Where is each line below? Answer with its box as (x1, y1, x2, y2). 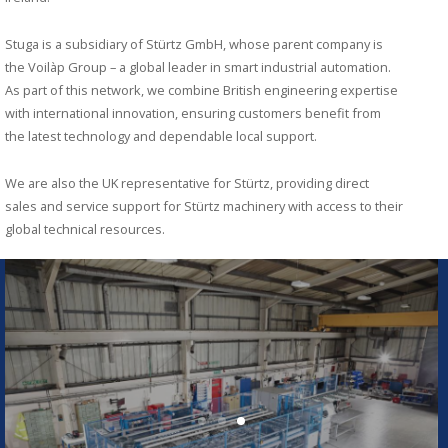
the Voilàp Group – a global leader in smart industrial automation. (5, 57, 391, 76)
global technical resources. (5, 219, 165, 238)
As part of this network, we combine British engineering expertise (5, 80, 398, 99)
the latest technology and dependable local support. (5, 126, 317, 145)
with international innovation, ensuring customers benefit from (5, 103, 381, 122)
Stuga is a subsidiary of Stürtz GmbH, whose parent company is (5, 34, 383, 53)
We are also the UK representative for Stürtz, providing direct (5, 173, 369, 192)
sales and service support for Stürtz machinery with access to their (5, 196, 403, 215)
